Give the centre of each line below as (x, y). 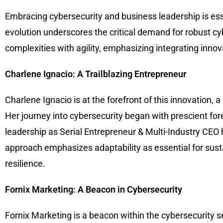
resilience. (25, 164)
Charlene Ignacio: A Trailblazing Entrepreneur (96, 74)
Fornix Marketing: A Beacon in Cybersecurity (94, 190)
